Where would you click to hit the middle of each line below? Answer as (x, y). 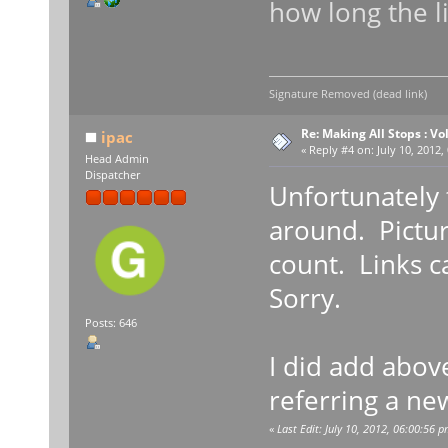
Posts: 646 (110, 323)
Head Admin (116, 159)
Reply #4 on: (341, 150)
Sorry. (304, 298)
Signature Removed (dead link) (347, 94)
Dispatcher (112, 175)
